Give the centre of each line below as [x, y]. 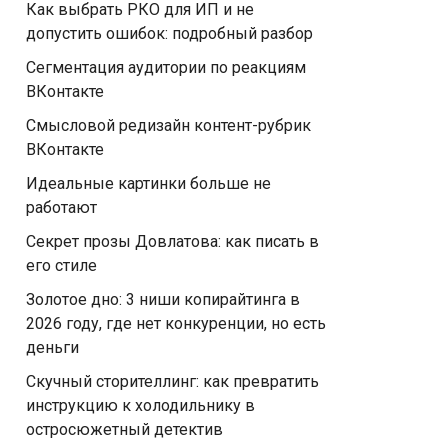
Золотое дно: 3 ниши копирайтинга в [163, 299]
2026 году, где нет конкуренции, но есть [176, 323]
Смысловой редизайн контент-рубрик [168, 125]
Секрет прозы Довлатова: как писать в [172, 241]
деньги [52, 347]
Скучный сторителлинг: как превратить [172, 381]
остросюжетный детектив [124, 429]
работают [61, 207]
